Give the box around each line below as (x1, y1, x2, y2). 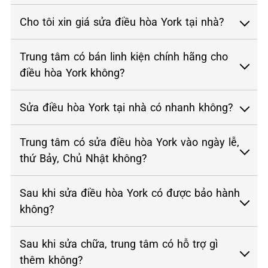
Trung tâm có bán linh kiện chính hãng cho (20, 50, 228, 63)
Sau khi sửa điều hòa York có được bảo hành (20, 186, 240, 199)
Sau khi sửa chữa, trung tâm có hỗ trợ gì (20, 237, 218, 250)
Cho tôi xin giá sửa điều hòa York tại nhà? (20, 15, 224, 28)
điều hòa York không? (20, 66, 125, 79)
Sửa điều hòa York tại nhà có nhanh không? (20, 100, 233, 114)
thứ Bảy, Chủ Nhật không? (20, 151, 147, 165)
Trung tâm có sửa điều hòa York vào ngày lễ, (20, 135, 239, 148)
